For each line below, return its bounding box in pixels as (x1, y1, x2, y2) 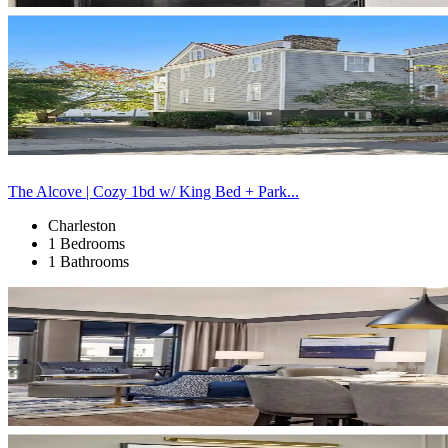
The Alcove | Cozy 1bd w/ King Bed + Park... (8, 182, 299, 200)
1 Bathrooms (48, 252, 129, 270)
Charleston (48, 216, 116, 234)
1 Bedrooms (48, 234, 125, 252)
